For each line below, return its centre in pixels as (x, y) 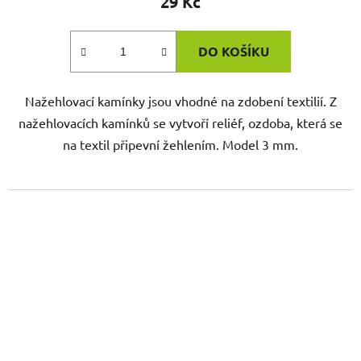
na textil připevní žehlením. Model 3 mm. (180, 145)
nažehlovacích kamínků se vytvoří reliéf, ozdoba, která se (180, 123)
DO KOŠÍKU (234, 52)
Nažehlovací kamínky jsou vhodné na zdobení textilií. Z (180, 101)
